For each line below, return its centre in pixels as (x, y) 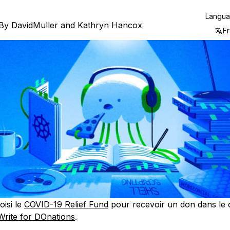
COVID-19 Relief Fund (66, 204)
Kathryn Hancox (110, 25)
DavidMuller (34, 25)
